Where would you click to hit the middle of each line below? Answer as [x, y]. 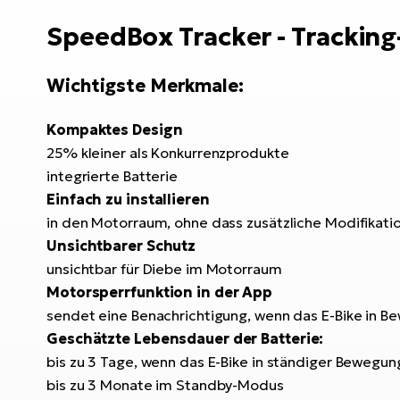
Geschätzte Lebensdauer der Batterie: [185, 338]
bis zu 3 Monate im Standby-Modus [165, 384]
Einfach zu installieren [128, 199]
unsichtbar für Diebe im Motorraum [164, 268]
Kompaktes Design [115, 129]
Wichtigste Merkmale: [145, 85]
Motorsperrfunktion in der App [160, 292]
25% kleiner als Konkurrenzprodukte [168, 152]
